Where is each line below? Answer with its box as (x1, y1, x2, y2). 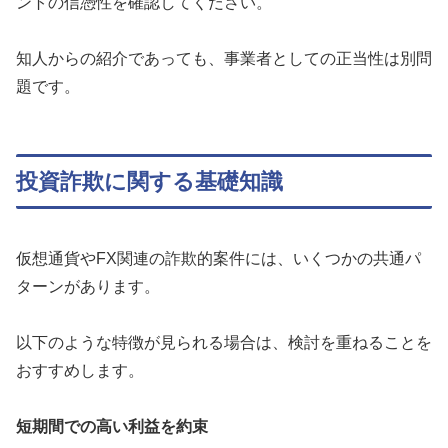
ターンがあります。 (16, 277, 160, 295)
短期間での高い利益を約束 (16, 418, 208, 436)
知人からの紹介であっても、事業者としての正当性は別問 (16, 50, 432, 68)
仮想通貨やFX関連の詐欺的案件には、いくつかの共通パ (16, 249, 421, 267)
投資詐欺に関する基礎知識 (16, 168, 283, 194)
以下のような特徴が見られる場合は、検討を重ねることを (16, 333, 432, 351)
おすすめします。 (16, 361, 144, 379)
